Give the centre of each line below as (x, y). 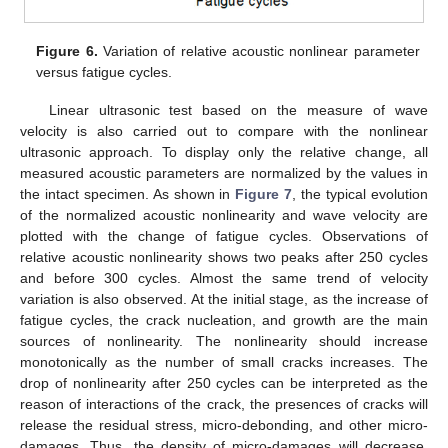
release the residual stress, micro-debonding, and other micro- (224, 424)
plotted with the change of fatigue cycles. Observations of (224, 235)
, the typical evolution (360, 193)
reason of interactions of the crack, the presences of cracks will (224, 403)
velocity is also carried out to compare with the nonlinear (224, 130)
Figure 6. (67, 50)
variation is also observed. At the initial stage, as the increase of (224, 298)
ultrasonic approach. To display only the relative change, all (224, 151)
